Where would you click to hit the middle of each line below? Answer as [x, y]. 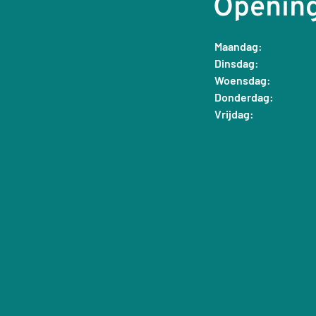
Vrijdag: [234, 114]
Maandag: [238, 47]
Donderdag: [244, 97]
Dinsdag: [236, 63]
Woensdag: [242, 80]
